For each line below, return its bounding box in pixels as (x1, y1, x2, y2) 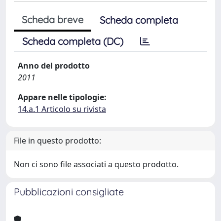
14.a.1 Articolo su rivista (18, 104, 106, 114)
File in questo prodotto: (14, 135, 101, 146)
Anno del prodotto (18, 60, 90, 71)
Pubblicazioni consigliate (14, 185, 124, 198)
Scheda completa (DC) (22, 35, 123, 47)
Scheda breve (22, 13, 83, 26)
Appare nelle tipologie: (18, 92, 107, 103)
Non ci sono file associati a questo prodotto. (14, 159, 179, 170)
